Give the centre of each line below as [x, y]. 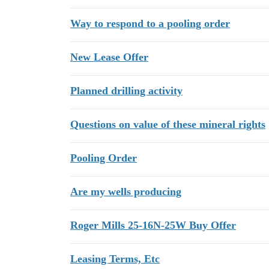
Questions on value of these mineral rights [168, 124]
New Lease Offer [109, 57]
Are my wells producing [126, 192]
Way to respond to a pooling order [150, 23]
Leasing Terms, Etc [115, 259]
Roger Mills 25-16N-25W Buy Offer [153, 225]
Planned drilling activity [126, 91]
